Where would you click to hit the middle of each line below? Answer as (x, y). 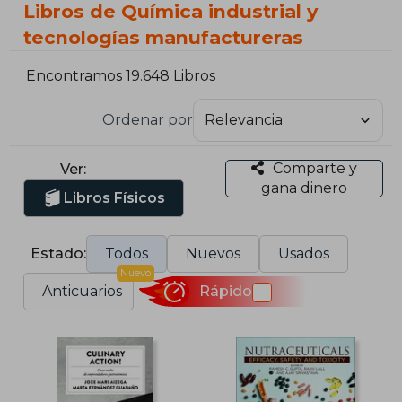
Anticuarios (83, 291)
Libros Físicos (115, 197)
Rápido (225, 292)
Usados (304, 253)
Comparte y (315, 168)
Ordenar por (147, 119)
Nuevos (214, 253)
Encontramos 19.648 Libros (121, 76)
